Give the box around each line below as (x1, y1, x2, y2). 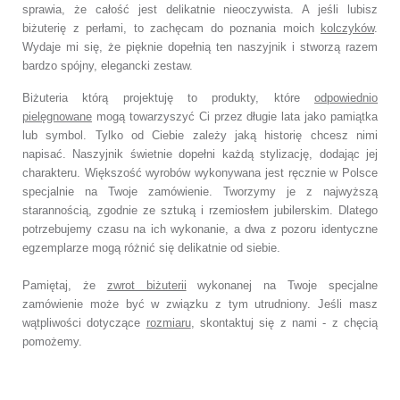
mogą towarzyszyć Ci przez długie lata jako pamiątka (92, 110, 378, 123)
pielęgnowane (22, 110, 92, 123)
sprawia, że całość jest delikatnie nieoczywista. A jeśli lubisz (22, 3, 378, 16)
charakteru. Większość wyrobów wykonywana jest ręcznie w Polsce (22, 166, 378, 179)
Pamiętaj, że (22, 279, 107, 292)
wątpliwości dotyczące (22, 316, 146, 329)
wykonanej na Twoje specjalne (186, 279, 379, 292)
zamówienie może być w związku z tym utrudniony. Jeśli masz (22, 297, 378, 311)
